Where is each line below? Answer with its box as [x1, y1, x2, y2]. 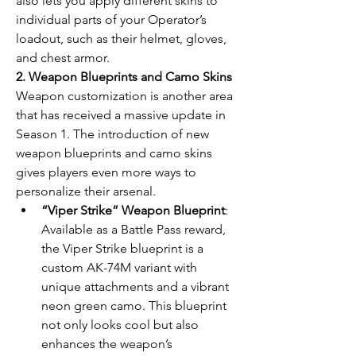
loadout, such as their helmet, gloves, [16, 31, 226, 46]
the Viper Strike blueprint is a [41, 241, 203, 256]
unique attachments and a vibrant [41, 279, 229, 294]
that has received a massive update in [16, 107, 226, 122]
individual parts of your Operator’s [16, 12, 207, 27]
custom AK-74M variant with [41, 260, 197, 275]
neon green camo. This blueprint [41, 298, 226, 313]
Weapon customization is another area [16, 88, 233, 103]
